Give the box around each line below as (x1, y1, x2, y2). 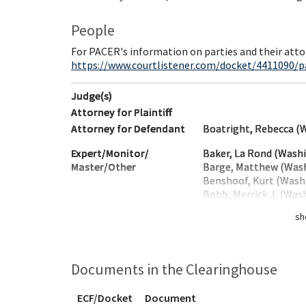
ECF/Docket (77, 291, 133, 305)
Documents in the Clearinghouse (71, 260, 277, 279)
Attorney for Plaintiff (71, 105, 172, 119)
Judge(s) (71, 89, 112, 102)
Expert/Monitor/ (71, 146, 149, 160)
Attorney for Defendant (71, 122, 185, 135)
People (71, 20, 115, 40)
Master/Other (71, 160, 136, 173)
